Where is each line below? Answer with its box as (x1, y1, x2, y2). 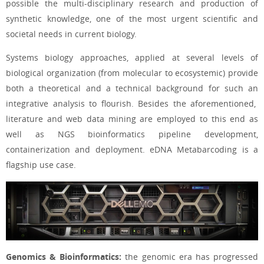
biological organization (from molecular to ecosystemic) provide (6, 67, 258, 79)
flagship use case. (6, 159, 76, 171)
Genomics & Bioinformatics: (6, 250, 122, 263)
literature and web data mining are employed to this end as (6, 113, 258, 125)
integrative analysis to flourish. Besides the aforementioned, (6, 98, 258, 110)
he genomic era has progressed (128, 250, 259, 262)
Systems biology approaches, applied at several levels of (6, 52, 258, 64)
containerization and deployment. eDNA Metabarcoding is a (6, 144, 258, 156)
